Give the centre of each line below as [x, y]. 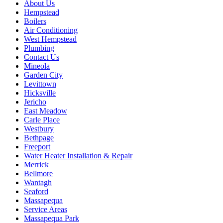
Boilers [35, 21]
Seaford [36, 191]
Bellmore [38, 173]
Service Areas [46, 209]
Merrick [36, 164]
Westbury [39, 128]
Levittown [40, 84]
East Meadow [46, 111]
